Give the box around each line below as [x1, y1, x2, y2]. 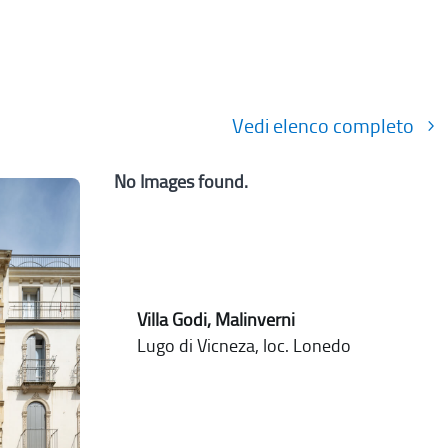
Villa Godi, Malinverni [137, 310, 296, 331]
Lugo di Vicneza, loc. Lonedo [137, 335, 352, 358]
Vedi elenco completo [232, 114, 415, 139]
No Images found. [114, 171, 249, 194]
